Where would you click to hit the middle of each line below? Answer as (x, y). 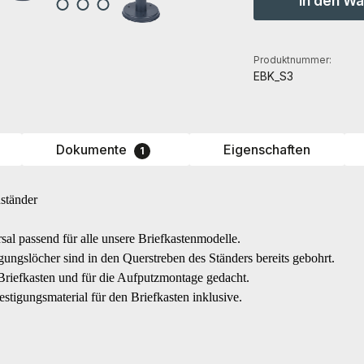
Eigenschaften (266, 150)
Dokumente (93, 150)
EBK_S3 (273, 76)
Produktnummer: (292, 61)
